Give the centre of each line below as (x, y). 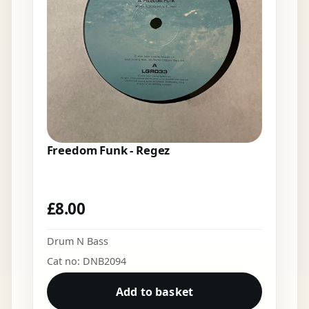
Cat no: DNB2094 (86, 261)
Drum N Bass (77, 241)
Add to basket (154, 291)
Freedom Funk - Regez (108, 150)
